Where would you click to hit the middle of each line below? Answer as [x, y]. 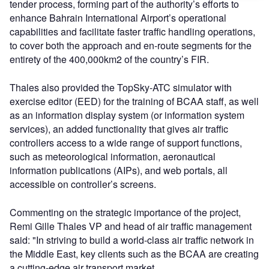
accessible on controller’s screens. [83, 184]
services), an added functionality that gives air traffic [119, 129]
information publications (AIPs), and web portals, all [119, 170]
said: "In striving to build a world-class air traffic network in [132, 240]
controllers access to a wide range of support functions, [126, 143]
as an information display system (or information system [127, 115]
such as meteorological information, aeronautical [113, 156]
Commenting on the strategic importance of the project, [125, 212]
